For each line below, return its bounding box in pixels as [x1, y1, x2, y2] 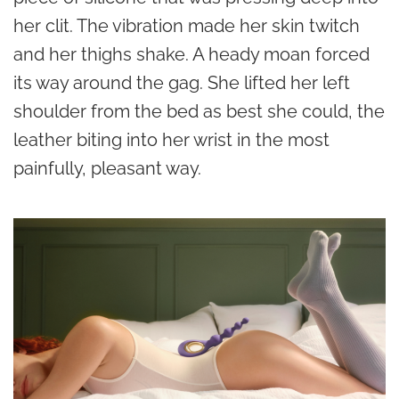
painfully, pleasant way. [13, 157, 201, 179]
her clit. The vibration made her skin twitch [13, 14, 360, 37]
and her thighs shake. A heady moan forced [13, 43, 370, 65]
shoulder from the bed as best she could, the [13, 100, 385, 122]
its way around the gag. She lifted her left [13, 71, 350, 94]
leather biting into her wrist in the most [13, 128, 330, 151]
